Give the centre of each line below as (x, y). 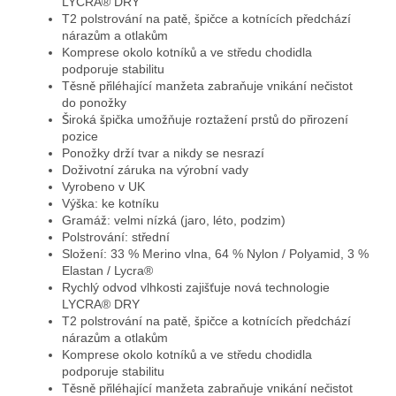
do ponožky (94, 103)
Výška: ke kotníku (110, 203)
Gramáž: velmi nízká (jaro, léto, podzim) (174, 220)
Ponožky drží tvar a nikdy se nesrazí (163, 153)
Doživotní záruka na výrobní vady (155, 170)
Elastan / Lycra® (107, 270)
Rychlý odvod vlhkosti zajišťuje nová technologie (196, 287)
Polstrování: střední (116, 237)
